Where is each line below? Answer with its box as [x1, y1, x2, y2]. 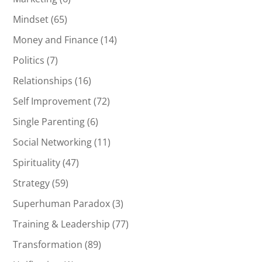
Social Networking [13, 136, 92, 149]
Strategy [13, 177, 50, 190]
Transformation [13, 238, 83, 251]
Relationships [13, 74, 73, 88]
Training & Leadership [13, 218, 111, 231]
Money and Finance [13, 33, 99, 47]
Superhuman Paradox [13, 197, 111, 211]
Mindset [13, 13, 49, 26]
